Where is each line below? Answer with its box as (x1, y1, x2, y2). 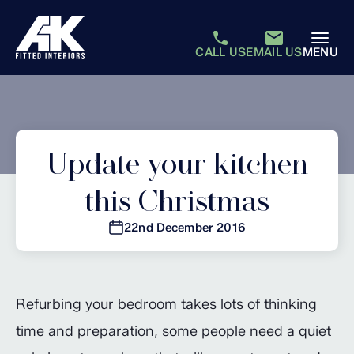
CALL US (195, 45, 247, 59)
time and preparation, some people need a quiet (16, 322, 331, 340)
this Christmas (85, 183, 269, 219)
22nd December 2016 (124, 220, 246, 235)
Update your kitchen (46, 145, 308, 182)
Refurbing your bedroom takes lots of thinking (16, 296, 317, 313)
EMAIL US (246, 45, 303, 59)
